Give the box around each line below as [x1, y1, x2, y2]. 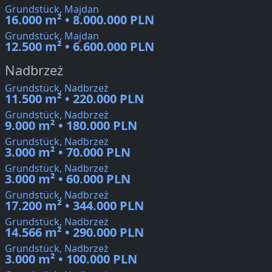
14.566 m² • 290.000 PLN [5, 224, 144, 241]
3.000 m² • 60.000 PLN [5, 171, 131, 188]
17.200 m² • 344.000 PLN [5, 197, 144, 214]
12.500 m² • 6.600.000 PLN [5, 38, 154, 55]
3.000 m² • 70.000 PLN [5, 144, 131, 161]
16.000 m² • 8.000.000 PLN [5, 12, 154, 29]
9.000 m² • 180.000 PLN [5, 117, 137, 134]
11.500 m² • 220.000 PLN [5, 90, 144, 107]
